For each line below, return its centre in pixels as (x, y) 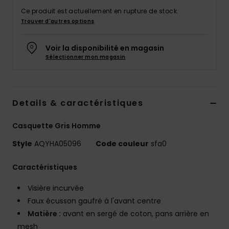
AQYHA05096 (58, 144)
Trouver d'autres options (58, 21)
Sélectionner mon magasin (86, 57)
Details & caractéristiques (78, 103)
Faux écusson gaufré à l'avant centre (94, 201)
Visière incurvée (56, 188)
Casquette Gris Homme (56, 126)
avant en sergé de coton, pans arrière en (135, 214)
